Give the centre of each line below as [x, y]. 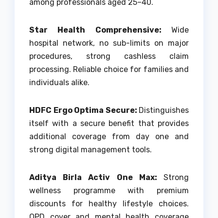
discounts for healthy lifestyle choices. [109, 203]
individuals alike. [59, 82]
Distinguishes [164, 110]
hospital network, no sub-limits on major [109, 43]
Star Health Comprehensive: [100, 30]
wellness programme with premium [109, 190]
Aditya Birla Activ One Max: [96, 177]
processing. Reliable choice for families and [109, 69]
